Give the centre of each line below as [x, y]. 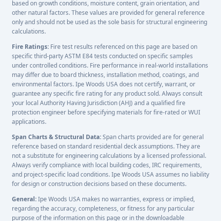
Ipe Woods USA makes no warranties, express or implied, [116, 199]
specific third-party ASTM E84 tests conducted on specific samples [102, 56]
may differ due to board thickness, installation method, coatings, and [105, 75]
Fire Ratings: [30, 47]
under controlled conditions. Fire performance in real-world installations [110, 65]
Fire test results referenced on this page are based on [123, 47]
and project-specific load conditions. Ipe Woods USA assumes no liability [110, 174]
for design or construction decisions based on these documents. [99, 184]
